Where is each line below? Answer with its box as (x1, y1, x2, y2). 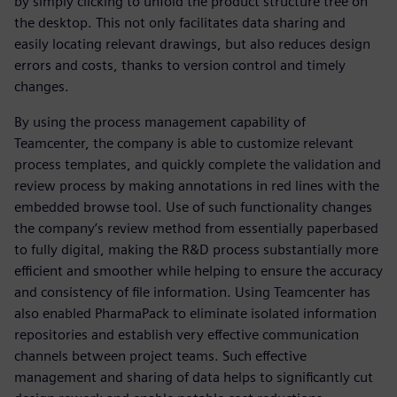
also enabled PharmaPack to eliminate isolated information (14, 305, 377, 323)
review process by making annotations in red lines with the (14, 177, 379, 195)
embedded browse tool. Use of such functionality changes (14, 198, 372, 216)
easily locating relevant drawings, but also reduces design (14, 35, 370, 53)
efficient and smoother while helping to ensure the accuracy (14, 262, 383, 280)
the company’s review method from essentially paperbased (14, 220, 378, 237)
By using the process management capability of (14, 113, 306, 131)
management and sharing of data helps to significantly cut (14, 369, 373, 386)
